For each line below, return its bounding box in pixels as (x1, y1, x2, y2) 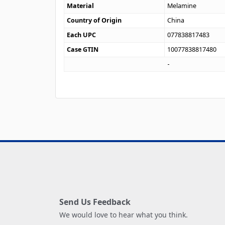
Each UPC (67, 30, 96, 39)
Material (67, 1, 94, 10)
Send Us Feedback (59, 196, 131, 208)
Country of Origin (67, 16, 122, 25)
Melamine (167, 1, 197, 10)
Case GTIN (67, 45, 99, 54)
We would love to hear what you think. (59, 210, 188, 220)
